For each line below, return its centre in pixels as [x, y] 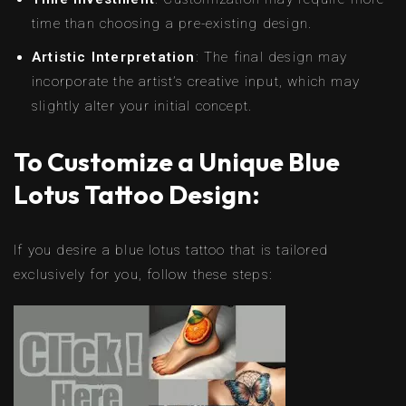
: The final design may [271, 58]
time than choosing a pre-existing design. [172, 24]
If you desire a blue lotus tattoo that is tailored [171, 251]
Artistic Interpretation [114, 58]
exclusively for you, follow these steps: [143, 275]
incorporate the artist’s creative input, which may [196, 82]
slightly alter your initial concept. [142, 106]
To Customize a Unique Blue [177, 162]
